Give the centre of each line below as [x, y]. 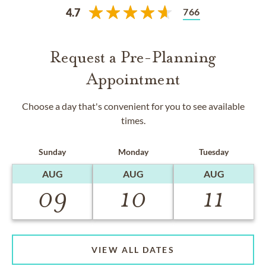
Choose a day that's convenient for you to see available [133, 106]
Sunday [52, 152]
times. [133, 120]
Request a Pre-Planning [133, 57]
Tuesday [214, 152]
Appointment [133, 79]
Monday [133, 152]
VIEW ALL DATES [133, 250]
